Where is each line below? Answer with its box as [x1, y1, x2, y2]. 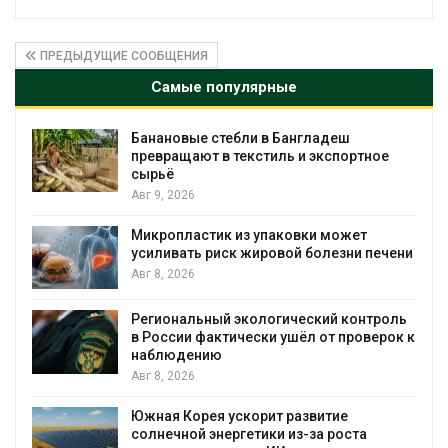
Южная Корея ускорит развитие [131, 408, 348, 425]
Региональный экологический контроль [131, 311, 407, 328]
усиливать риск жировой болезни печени [131, 244, 413, 261]
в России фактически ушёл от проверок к [131, 329, 415, 346]
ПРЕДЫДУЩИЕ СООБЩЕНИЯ [37, 48, 208, 63]
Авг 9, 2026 [131, 187, 195, 202]
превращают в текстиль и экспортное [131, 147, 389, 164]
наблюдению [131, 347, 222, 364]
